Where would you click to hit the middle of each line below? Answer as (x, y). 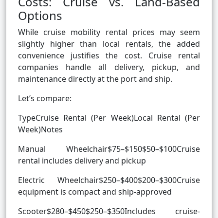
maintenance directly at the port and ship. (95, 79)
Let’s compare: (45, 99)
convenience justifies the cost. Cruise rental (109, 56)
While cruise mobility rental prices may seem (109, 32)
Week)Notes (40, 130)
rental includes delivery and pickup (82, 161)
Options (40, 16)
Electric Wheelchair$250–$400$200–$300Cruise (109, 180)
